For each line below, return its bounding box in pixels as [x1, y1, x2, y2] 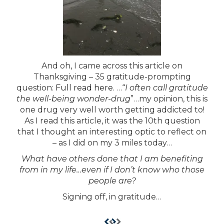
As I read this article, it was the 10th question [24, 116, 200, 126]
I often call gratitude [124, 83, 208, 93]
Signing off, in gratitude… [62, 192, 161, 202]
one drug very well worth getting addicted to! [19, 105, 204, 115]
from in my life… [19, 165, 81, 175]
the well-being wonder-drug [16, 94, 130, 104]
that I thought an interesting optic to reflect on [17, 127, 206, 137]
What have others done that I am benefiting [21, 154, 203, 164]
